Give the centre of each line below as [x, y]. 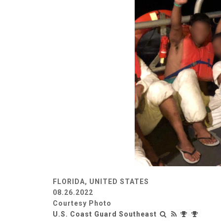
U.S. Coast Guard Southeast [105, 214]
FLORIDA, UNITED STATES [101, 181]
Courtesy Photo [82, 203]
